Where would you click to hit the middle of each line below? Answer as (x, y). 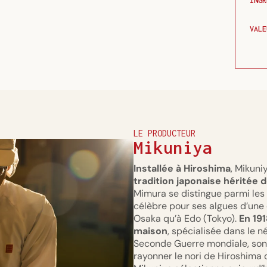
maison (150, 231)
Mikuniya (173, 148)
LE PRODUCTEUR (164, 133)
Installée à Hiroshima (182, 169)
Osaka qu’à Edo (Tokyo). (186, 219)
